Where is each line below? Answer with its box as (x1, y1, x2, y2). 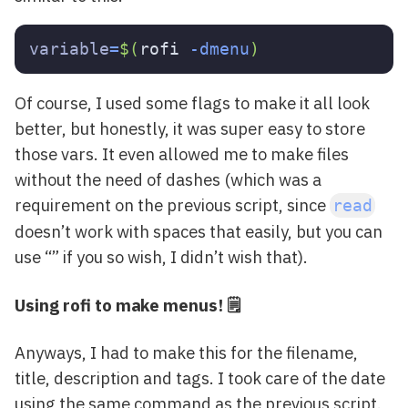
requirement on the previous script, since (15, 194, 330, 217)
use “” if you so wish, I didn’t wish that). (15, 246, 308, 269)
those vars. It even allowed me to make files (15, 143, 349, 166)
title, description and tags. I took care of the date (15, 367, 385, 390)
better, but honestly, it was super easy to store (15, 117, 365, 140)
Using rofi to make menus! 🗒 (15, 293, 240, 316)
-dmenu (189, 38, 250, 58)
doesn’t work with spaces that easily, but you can (15, 220, 382, 243)
